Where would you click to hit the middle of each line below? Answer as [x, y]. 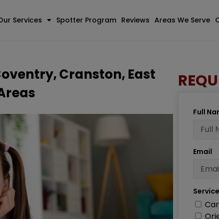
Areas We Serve [183, 20]
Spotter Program [87, 20]
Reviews [136, 20]
